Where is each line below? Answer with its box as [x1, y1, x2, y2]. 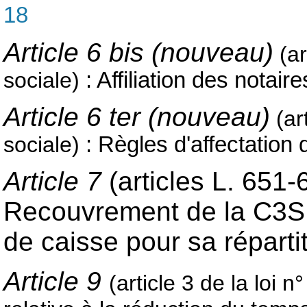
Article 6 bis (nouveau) [3, 37, 273, 67]
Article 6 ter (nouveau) [3, 102, 270, 132]
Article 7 [3, 167, 109, 197]
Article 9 [3, 266, 109, 296]
